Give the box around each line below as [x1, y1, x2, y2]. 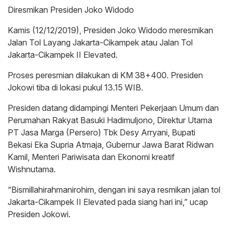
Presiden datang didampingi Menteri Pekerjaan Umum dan [8, 103, 219, 113]
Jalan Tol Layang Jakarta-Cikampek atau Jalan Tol [8, 37, 193, 48]
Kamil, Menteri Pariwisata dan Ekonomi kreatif [8, 152, 175, 163]
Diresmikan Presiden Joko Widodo [8, 5, 134, 15]
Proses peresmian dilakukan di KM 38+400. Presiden [8, 70, 203, 81]
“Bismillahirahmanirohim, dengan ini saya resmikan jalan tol [8, 185, 220, 195]
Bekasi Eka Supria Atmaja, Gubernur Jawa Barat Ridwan [8, 140, 214, 150]
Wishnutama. [8, 164, 56, 175]
